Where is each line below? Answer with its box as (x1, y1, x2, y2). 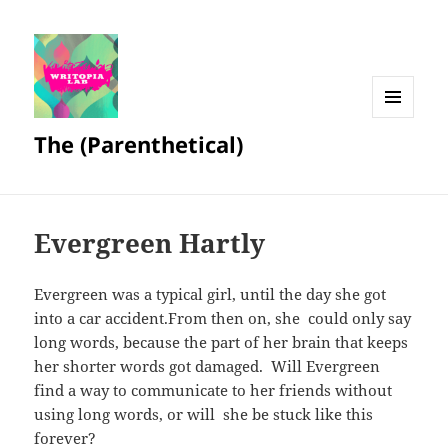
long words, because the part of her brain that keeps (34, 332, 409, 353)
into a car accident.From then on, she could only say (34, 308, 412, 329)
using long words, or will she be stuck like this (34, 404, 374, 425)
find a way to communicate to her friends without (34, 380, 393, 401)
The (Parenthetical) (34, 129, 244, 160)
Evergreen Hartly (34, 225, 266, 262)
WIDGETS (372, 150, 429, 168)
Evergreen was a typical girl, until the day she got (34, 284, 387, 305)
